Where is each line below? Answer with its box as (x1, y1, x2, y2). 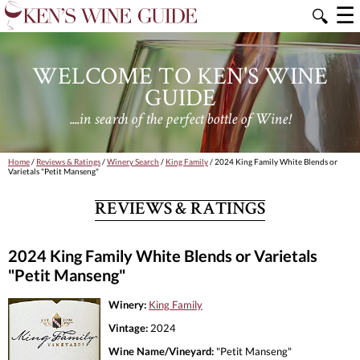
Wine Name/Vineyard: (108, 344, 214, 358)
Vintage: (108, 321, 148, 334)
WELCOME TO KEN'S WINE (32, 59, 328, 91)
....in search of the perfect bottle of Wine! (69, 112, 291, 129)
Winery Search (107, 157, 159, 166)
